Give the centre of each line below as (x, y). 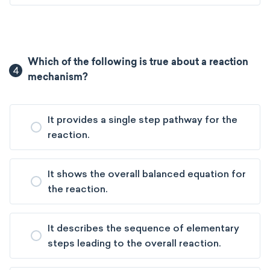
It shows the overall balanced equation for (147, 174)
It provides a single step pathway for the (143, 120)
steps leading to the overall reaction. (134, 243)
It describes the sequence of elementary (143, 228)
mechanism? (58, 78)
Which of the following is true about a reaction (138, 63)
